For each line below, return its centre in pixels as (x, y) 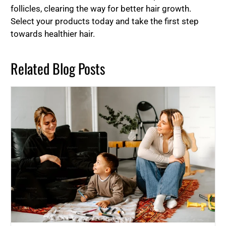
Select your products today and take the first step (105, 21)
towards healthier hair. (53, 34)
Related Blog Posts (58, 68)
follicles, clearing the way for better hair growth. (101, 8)
